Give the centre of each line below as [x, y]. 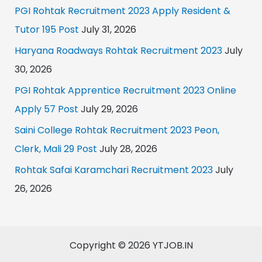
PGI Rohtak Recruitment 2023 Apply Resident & [122, 11]
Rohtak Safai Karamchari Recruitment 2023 [113, 170]
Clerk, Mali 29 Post [56, 149]
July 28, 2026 [127, 149]
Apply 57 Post [46, 109]
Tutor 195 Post [46, 29]
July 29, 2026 [108, 109]
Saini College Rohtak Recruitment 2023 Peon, [117, 130]
